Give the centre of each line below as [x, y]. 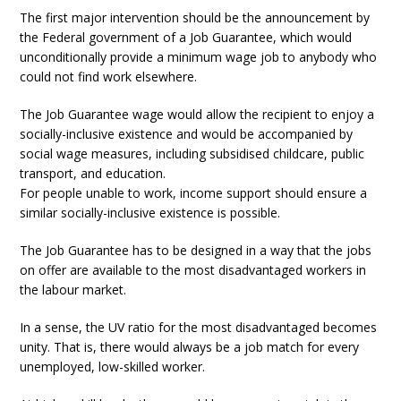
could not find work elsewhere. [109, 76]
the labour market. [73, 289]
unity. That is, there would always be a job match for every [190, 346]
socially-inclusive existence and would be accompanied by [187, 133]
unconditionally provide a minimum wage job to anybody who [199, 56]
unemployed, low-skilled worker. [113, 366]
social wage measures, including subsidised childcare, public [192, 153]
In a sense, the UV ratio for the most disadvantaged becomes [199, 327]
